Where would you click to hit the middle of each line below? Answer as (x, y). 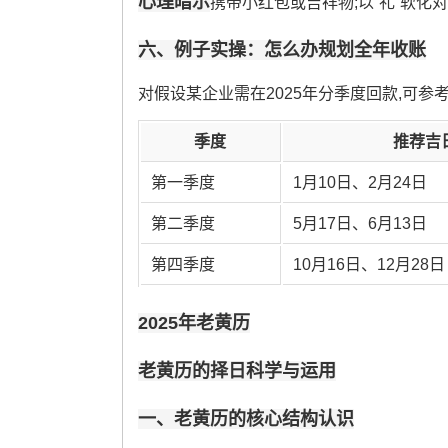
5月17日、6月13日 (359, 223)
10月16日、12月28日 (368, 264)
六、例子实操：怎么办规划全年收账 (281, 49)
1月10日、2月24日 (359, 182)
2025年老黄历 (193, 322)
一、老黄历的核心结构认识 (245, 418)
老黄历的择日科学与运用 (236, 370)
